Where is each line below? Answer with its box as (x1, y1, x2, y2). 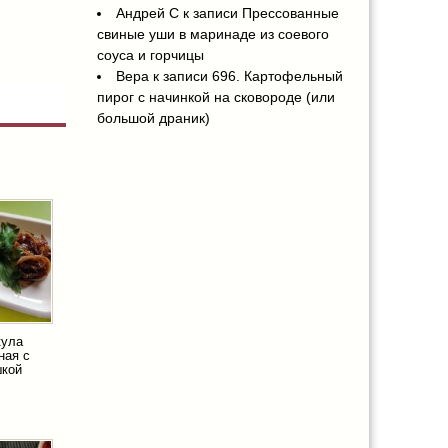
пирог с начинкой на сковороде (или (96, 89, 335, 106)
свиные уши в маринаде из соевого (96, 26, 329, 43)
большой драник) (96, 110, 210, 127)
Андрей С (115, 5, 179, 22)
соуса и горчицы (96, 47, 204, 64)
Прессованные (241, 5, 339, 22)
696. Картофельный (211, 68, 343, 85)
